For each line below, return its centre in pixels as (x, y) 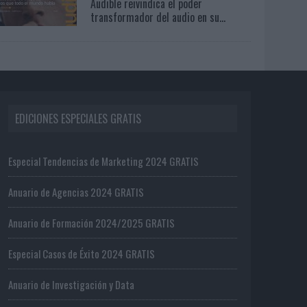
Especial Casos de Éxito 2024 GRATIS (82, 253)
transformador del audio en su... (158, 17)
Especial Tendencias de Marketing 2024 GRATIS (104, 161)
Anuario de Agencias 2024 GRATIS (76, 192)
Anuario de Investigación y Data (72, 284)
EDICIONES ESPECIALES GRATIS (78, 118)
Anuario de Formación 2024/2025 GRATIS (92, 222)
